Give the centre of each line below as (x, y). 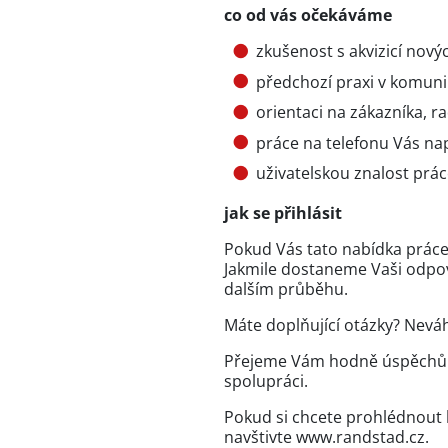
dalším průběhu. (286, 289)
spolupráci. (266, 381)
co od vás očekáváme (308, 15)
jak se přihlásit (283, 213)
